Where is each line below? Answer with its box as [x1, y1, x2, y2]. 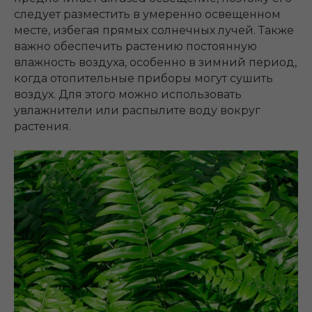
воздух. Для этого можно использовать [14, 87, 242, 101]
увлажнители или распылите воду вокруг [14, 103, 260, 117]
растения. [14, 119, 71, 133]
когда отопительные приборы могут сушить [14, 71, 273, 85]
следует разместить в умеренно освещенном [14, 7, 281, 21]
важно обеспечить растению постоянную [14, 39, 257, 53]
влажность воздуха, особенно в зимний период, [14, 55, 297, 69]
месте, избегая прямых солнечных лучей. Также [14, 23, 294, 37]
